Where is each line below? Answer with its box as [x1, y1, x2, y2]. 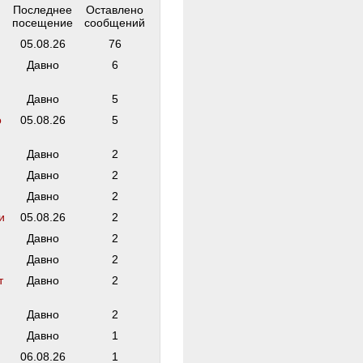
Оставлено [86, 3, 143, 16]
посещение [12, 16, 73, 29]
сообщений [84, 16, 145, 29]
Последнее [13, 3, 72, 16]
